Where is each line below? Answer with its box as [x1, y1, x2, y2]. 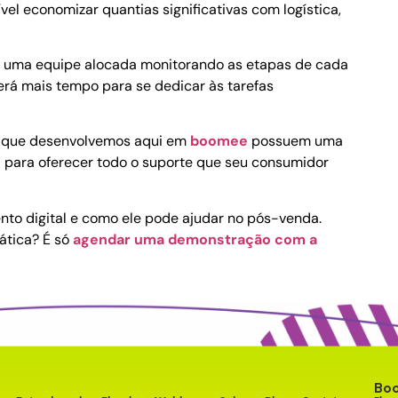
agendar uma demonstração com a [69, 229, 317, 249]
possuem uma [248, 131, 343, 151]
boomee [190, 131, 248, 151]
